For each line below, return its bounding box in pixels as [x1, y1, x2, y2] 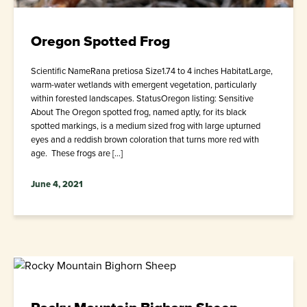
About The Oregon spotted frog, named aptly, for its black [31, 106, 247, 119]
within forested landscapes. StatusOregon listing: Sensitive [31, 92, 254, 106]
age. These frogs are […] [31, 147, 123, 160]
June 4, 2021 [31, 177, 83, 191]
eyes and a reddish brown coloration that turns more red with [31, 133, 259, 147]
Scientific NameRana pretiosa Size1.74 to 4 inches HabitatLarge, [31, 64, 273, 78]
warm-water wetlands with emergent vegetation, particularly [31, 78, 256, 92]
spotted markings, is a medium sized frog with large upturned [31, 119, 260, 133]
